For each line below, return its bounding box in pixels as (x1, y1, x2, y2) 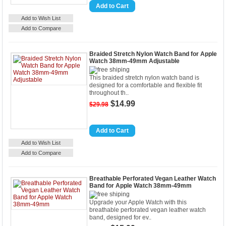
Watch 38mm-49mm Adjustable (89, 58, 180, 65)
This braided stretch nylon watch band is (89, 74, 199, 81)
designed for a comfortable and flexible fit (89, 82, 202, 89)
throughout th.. (89, 89, 129, 96)
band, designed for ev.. (89, 214, 151, 221)
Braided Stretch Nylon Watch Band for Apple (89, 50, 217, 58)
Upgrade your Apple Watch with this (89, 199, 187, 206)
